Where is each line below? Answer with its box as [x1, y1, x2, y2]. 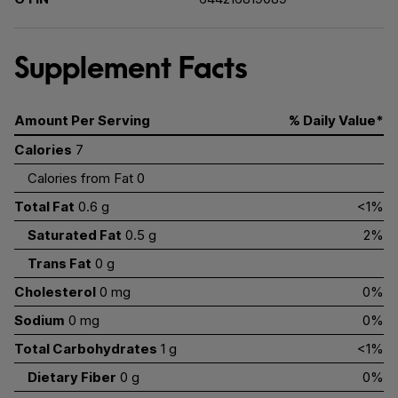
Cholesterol [14, 283, 96, 300]
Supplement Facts [14, 50, 248, 85]
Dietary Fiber [28, 369, 116, 386]
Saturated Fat [28, 227, 122, 243]
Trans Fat [28, 255, 92, 272]
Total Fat [14, 198, 75, 215]
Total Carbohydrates [14, 340, 157, 357]
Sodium [14, 312, 65, 329]
